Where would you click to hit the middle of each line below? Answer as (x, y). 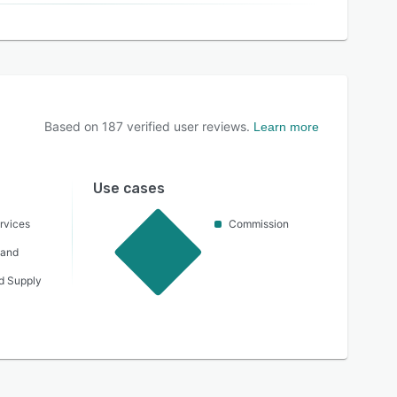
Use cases (128, 188)
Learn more (286, 127)
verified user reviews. (187, 126)
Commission (258, 224)
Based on (73, 126)
